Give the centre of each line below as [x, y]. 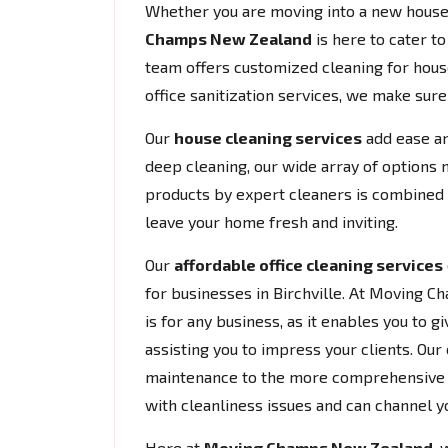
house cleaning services [268, 137]
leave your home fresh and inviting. [271, 221]
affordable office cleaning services [308, 264]
